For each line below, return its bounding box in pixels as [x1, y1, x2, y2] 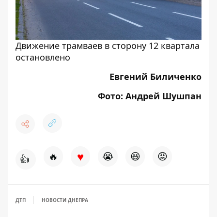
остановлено [15, 51, 70, 63]
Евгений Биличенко [109, 71, 201, 82]
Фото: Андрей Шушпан [98, 90, 201, 102]
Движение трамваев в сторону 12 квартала [15, 40, 200, 51]
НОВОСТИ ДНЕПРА [42, 197, 88, 203]
